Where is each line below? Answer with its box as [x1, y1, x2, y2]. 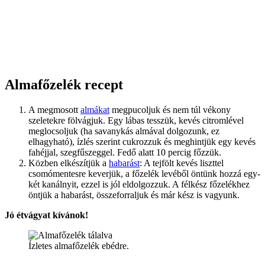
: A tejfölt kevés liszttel [140, 157, 224, 168]
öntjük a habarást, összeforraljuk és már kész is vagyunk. [28, 189, 240, 200]
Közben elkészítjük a [28, 157, 109, 168]
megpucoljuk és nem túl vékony [109, 104, 231, 115]
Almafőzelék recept [5, 76, 123, 92]
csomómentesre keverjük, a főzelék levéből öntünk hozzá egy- [28, 168, 260, 179]
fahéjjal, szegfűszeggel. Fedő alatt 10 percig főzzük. [28, 147, 221, 157]
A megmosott [28, 104, 80, 115]
